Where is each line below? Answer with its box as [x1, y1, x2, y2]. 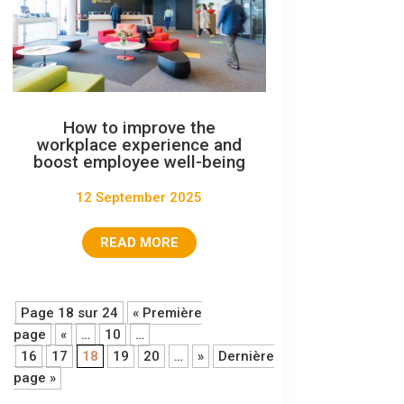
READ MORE [99, 234, 179, 251]
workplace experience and [36, 133, 242, 155]
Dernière [217, 347, 274, 364]
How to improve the [62, 116, 216, 138]
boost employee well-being [32, 151, 245, 172]
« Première [132, 304, 202, 321]
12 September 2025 [76, 188, 203, 206]
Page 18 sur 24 [20, 304, 118, 321]
